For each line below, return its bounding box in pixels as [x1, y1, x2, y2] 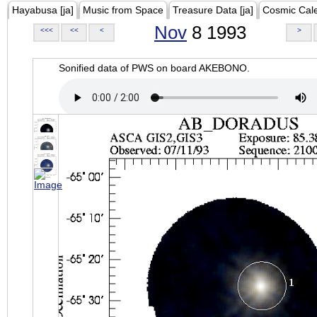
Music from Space [83, 4, 163, 16]
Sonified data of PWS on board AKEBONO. [59, 62, 250, 74]
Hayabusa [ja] [12, 4, 74, 16]
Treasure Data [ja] [173, 4, 253, 16]
